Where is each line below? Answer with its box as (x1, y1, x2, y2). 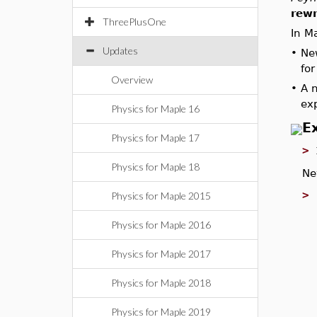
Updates (103, 45, 138, 57)
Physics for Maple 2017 (111, 248, 211, 260)
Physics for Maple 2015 (111, 190, 211, 202)
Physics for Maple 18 (111, 161, 200, 173)
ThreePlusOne (103, 16, 166, 28)
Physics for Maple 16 (111, 103, 200, 115)
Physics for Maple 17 (111, 132, 200, 144)
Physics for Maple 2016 (111, 219, 211, 231)
